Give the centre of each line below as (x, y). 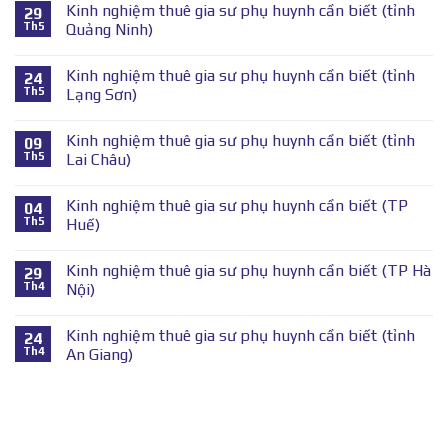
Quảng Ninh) (109, 30)
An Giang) (99, 355)
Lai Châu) (98, 160)
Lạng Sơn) (101, 95)
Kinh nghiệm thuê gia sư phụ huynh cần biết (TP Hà (248, 271)
